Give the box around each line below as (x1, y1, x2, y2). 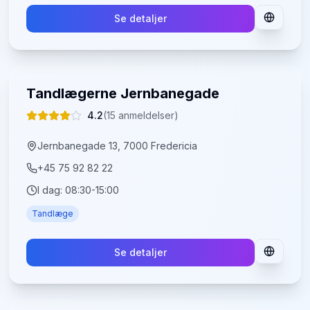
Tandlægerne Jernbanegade (26, 85, 220, 102)
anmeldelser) (116, 109, 179, 121)
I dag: (37, 184, 66, 196)
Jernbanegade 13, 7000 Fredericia (37, 140, 198, 152)
